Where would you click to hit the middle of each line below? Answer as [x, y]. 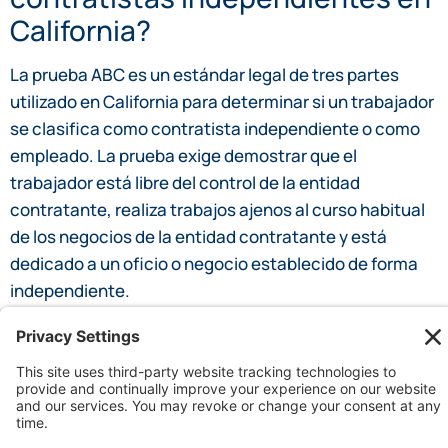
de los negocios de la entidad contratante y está [198, 237]
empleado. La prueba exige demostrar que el [183, 156]
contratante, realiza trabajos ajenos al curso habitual [217, 210]
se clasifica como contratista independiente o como [215, 129]
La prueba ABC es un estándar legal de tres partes [204, 75]
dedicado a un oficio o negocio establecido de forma [214, 264]
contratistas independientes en [220, 389]
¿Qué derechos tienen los [180, 356]
